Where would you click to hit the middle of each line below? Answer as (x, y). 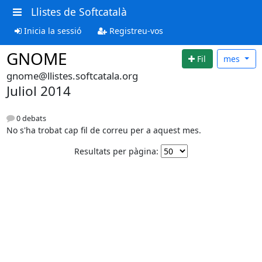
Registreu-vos (135, 30)
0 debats (30, 119)
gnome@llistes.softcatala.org (72, 76)
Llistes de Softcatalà (79, 12)
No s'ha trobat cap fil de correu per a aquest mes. (104, 130)
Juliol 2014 (38, 91)
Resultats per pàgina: (116, 151)
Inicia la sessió (51, 30)
